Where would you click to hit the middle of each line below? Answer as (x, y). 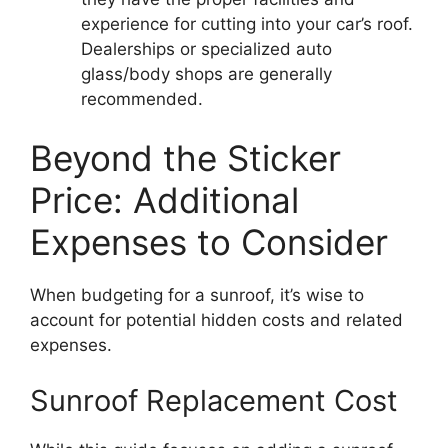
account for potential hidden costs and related (216, 320)
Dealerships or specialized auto (206, 48)
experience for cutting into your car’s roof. (247, 23)
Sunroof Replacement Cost (214, 400)
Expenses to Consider (209, 242)
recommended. (142, 98)
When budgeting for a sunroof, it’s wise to (197, 295)
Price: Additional (164, 200)
